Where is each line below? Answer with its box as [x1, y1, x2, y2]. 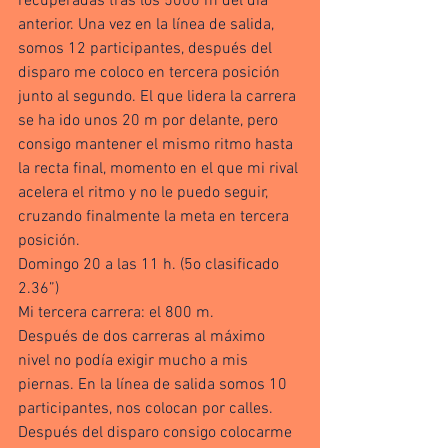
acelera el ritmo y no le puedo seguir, [18, 183, 272, 203]
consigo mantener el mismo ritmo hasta [18, 135, 297, 155]
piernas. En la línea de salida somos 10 [18, 375, 291, 395]
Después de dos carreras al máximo [18, 327, 269, 347]
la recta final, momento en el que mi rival [18, 159, 302, 179]
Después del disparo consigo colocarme [18, 423, 296, 443]
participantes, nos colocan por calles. [18, 399, 273, 419]
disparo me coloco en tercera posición [18, 63, 284, 83]
